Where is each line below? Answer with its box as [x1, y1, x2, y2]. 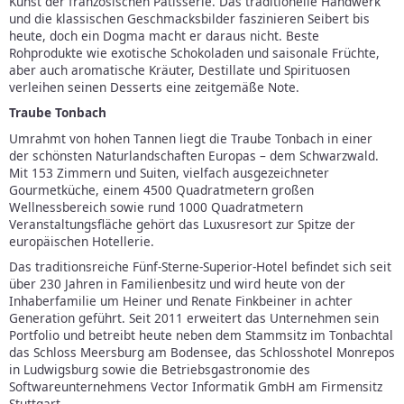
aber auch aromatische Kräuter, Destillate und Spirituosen [9, 60, 350, 78]
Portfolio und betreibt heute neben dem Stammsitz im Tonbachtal [9, 326, 393, 344]
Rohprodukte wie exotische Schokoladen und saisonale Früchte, [9, 43, 380, 61]
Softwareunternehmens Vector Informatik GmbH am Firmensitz [9, 378, 382, 396]
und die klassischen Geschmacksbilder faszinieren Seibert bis [9, 9, 370, 27]
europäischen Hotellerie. [9, 232, 154, 250]
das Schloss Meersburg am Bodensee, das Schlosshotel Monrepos [9, 344, 395, 362]
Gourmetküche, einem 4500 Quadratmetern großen [9, 180, 314, 198]
